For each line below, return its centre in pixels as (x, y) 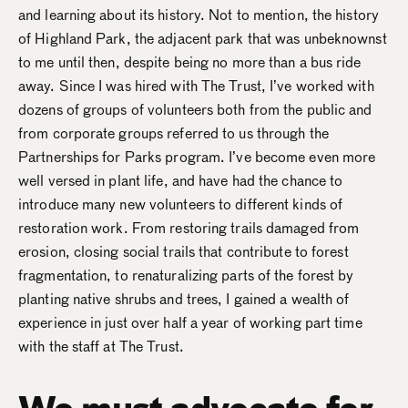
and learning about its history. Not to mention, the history (199, 15)
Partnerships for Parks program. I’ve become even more (197, 158)
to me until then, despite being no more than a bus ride (190, 63)
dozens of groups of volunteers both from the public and (195, 110)
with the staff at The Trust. (101, 347)
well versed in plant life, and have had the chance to (181, 181)
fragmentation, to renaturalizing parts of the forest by (186, 276)
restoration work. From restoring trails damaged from (189, 229)
